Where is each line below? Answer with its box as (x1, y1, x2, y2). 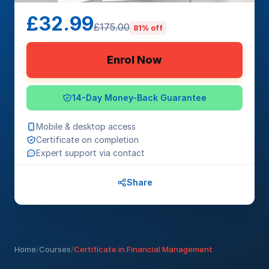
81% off (133, 23, 163, 32)
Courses (39, 244, 71, 254)
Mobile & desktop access (36, 121, 136, 131)
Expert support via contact (36, 147, 145, 158)
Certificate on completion (36, 134, 139, 145)
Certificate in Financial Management (74, 244, 213, 254)
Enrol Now (107, 53, 162, 66)
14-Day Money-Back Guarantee (72, 92, 207, 103)
